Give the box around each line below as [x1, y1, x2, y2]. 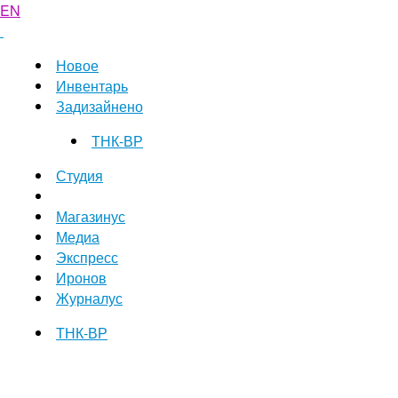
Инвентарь [56, 76, 128, 96]
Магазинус [56, 206, 125, 227]
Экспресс [56, 247, 118, 267]
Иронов [56, 267, 107, 288]
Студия [56, 165, 103, 186]
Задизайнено [56, 96, 143, 116]
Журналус [56, 288, 123, 308]
